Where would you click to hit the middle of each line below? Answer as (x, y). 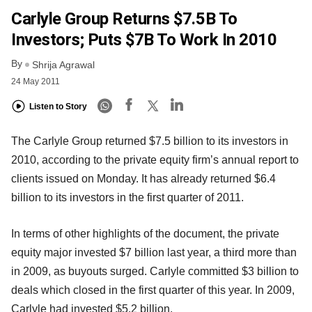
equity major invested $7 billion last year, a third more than (154, 252)
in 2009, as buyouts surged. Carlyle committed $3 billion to (155, 271)
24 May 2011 (36, 81)
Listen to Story (58, 107)
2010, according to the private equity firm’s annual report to (155, 159)
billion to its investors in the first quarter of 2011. (127, 197)
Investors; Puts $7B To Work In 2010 (144, 40)
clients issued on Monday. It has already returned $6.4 (143, 178)
